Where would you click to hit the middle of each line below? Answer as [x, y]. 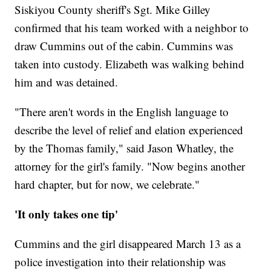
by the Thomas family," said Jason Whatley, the [124, 148]
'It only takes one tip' [67, 214]
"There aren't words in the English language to [122, 112]
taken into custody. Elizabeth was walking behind [130, 64]
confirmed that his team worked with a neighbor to [132, 28]
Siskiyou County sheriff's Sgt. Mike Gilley [113, 10]
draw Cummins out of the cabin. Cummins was [124, 46]
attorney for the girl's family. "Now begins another [130, 166]
